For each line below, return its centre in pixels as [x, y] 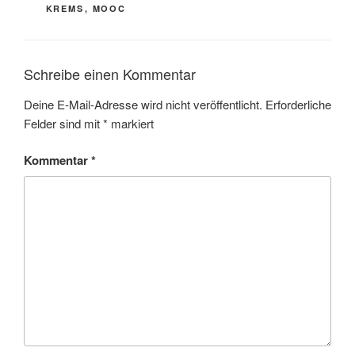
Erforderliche [298, 104]
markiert [131, 123]
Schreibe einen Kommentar [110, 74]
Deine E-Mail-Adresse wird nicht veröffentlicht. [143, 104]
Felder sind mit [63, 123]
